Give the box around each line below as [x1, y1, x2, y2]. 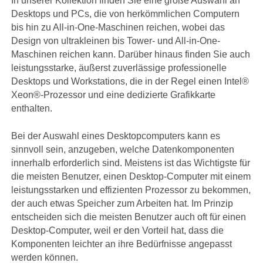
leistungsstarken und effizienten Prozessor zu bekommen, [11, 184, 251, 195]
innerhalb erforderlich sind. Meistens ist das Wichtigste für [11, 157, 251, 168]
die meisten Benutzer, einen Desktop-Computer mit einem [11, 171, 251, 181]
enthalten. [11, 103, 53, 114]
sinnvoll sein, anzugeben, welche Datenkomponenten [11, 144, 235, 154]
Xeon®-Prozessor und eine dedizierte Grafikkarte [11, 90, 216, 100]
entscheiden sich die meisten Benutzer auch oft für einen [11, 211, 247, 222]
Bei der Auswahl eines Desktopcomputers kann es [11, 130, 221, 141]
